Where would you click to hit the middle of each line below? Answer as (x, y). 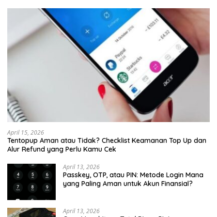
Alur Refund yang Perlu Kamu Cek (62, 149)
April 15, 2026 (26, 132)
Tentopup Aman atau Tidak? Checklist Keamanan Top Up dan (107, 140)
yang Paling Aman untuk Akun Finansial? (128, 183)
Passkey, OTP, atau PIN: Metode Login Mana (133, 175)
